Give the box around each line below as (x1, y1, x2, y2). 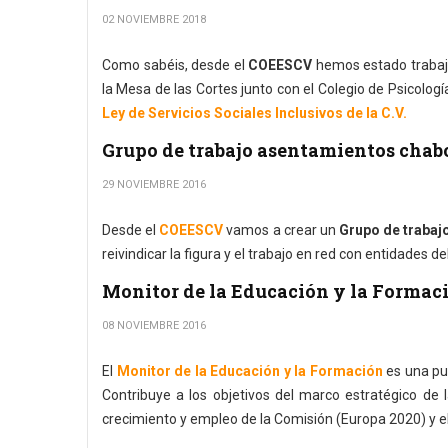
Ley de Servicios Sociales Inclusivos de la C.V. (102, 105, 407, 121)
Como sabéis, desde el (102, 57, 248, 73)
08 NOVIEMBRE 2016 (102, 319, 206, 332)
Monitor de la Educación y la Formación (113, 363, 383, 379)
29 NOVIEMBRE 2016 (102, 178, 206, 191)
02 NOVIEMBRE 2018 (102, 13, 206, 26)
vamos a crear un (223, 222, 339, 238)
